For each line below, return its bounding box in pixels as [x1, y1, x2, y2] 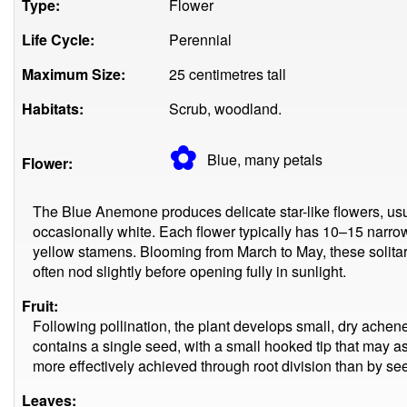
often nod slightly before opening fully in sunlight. [33, 261, 346, 282]
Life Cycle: [22, 29, 94, 50]
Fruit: [22, 295, 58, 316]
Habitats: [22, 98, 84, 119]
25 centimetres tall [169, 64, 286, 84]
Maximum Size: [22, 64, 125, 84]
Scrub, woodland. [169, 98, 282, 119]
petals [283, 149, 323, 170]
